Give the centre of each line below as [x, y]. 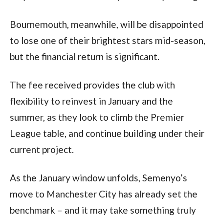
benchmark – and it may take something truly [103, 210]
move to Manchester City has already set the [103, 194]
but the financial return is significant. [84, 56]
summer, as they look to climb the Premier [97, 117]
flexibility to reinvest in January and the [91, 101]
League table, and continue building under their [107, 133]
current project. [42, 149]
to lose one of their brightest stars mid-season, [107, 40]
